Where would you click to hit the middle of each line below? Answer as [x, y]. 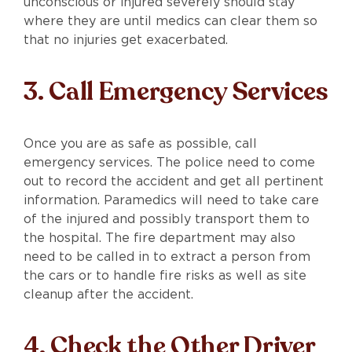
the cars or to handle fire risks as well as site [165, 275]
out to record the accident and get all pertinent [174, 181]
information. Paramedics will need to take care [171, 200]
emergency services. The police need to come [169, 162]
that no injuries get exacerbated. [126, 39]
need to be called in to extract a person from [167, 256]
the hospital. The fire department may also [159, 237]
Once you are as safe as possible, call [140, 143]
